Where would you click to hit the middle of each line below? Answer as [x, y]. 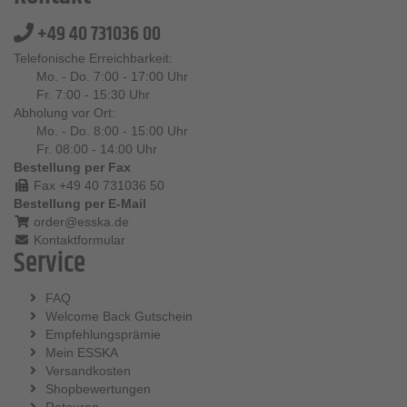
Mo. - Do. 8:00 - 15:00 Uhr [112, 131]
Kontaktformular [77, 240]
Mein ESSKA [82, 353]
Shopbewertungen [98, 389]
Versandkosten [88, 371]
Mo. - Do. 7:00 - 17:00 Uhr [112, 77]
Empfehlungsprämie [103, 335]
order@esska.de [79, 222]
